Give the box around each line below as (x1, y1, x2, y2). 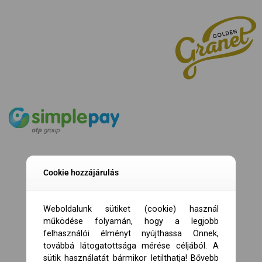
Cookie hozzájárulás (43, 167, 119, 177)
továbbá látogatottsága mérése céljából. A (43, 240, 219, 251)
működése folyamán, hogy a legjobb (43, 216, 219, 226)
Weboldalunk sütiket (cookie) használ (43, 204, 219, 214)
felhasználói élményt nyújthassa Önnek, (43, 228, 219, 239)
